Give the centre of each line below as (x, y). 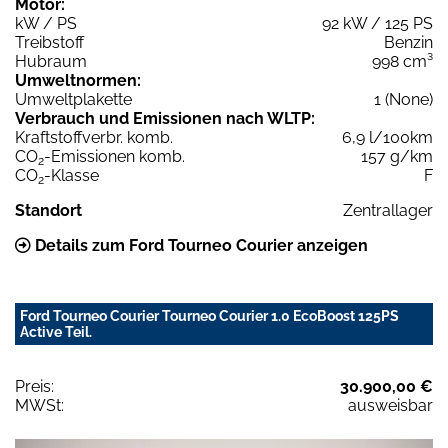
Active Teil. (56, 332)
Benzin (408, 43)
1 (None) (403, 100)
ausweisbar (390, 406)
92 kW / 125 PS (377, 24)
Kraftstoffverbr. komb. (94, 138)
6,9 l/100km (387, 138)
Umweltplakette (73, 100)
